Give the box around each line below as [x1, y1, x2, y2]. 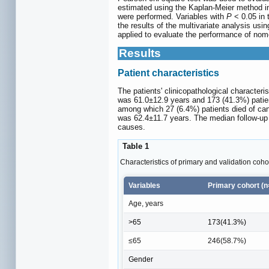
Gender [128, 255, 153, 264]
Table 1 [120, 142, 149, 151]
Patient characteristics [118, 67, 219, 78]
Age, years [128, 199, 163, 208]
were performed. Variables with [118, 11, 226, 21]
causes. [118, 122, 145, 132]
